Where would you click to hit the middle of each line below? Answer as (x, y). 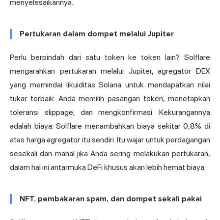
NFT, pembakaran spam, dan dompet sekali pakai (111, 199)
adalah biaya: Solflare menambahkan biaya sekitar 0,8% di (110, 126)
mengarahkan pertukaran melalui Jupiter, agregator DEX (110, 71)
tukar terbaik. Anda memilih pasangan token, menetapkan (110, 99)
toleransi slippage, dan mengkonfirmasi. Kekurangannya (110, 112)
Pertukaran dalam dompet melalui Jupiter (97, 34)
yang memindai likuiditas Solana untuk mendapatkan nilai (110, 85)
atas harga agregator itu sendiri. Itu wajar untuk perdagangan (110, 140)
